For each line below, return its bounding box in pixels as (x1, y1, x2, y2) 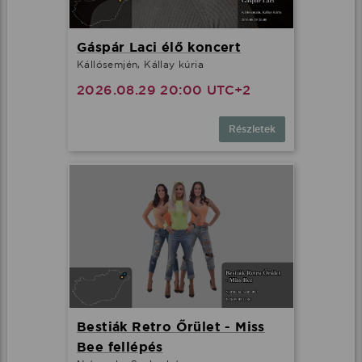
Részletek (229, 123, 276, 137)
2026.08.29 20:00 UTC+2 (77, 82, 251, 99)
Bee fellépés (77, 338, 163, 356)
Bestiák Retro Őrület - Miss (77, 318, 265, 335)
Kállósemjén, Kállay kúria (77, 58, 204, 71)
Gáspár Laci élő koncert (77, 39, 242, 57)
